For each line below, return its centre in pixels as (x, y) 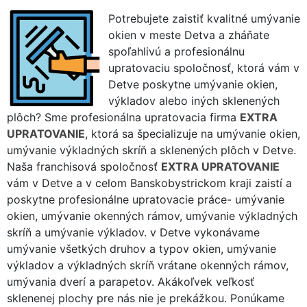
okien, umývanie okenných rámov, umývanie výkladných (152, 216)
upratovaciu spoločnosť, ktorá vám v (204, 67)
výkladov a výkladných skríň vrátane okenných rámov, (148, 265)
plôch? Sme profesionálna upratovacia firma (123, 117)
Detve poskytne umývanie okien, (193, 84)
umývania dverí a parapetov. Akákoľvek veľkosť (131, 281)
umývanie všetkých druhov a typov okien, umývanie (142, 248)
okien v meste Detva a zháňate (189, 35)
